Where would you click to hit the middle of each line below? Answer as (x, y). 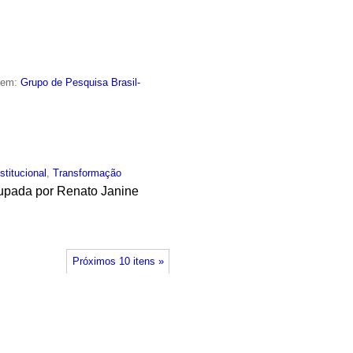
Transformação (87, 173)
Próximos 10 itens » (118, 261)
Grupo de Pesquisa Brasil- (81, 82)
